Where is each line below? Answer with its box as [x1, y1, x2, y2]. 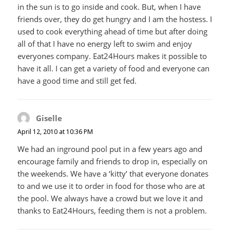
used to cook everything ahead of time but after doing [17, 26, 208, 37]
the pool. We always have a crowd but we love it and [17, 193, 203, 204]
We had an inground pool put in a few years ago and [17, 144, 203, 155]
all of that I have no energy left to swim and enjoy [17, 39, 193, 49]
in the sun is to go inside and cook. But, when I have [17, 2, 201, 12]
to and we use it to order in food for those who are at [17, 181, 205, 191]
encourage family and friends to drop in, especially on [17, 156, 208, 167]
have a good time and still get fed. [17, 75, 137, 86]
